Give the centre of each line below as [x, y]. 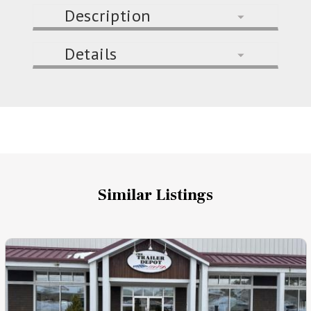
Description [108, 15]
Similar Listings [155, 195]
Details [91, 54]
